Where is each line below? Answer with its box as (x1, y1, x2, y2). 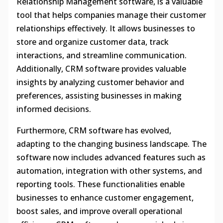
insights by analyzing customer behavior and (16, 76, 184, 88)
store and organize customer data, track (16, 36, 169, 47)
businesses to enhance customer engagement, (16, 192, 194, 203)
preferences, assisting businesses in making (16, 90, 182, 101)
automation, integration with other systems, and (16, 165, 202, 176)
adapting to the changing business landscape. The (16, 138, 207, 149)
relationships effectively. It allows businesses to (16, 22, 195, 34)
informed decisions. (16, 103, 91, 114)
